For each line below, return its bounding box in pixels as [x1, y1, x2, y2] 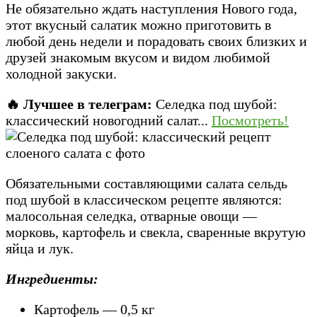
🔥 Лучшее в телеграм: [6, 96, 152, 112]
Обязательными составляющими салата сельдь [6, 175, 287, 191]
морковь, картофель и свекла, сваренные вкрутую [6, 224, 306, 240]
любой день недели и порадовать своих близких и [6, 33, 307, 49]
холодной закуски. [6, 65, 117, 81]
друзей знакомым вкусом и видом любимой [6, 49, 270, 65]
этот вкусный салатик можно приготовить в [6, 16, 271, 33]
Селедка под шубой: [156, 96, 277, 112]
